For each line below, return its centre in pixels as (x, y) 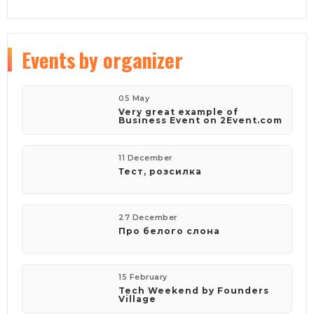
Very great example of (179, 112)
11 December (145, 158)
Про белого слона (170, 231)
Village (138, 299)
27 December (148, 218)
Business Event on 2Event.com (201, 121)
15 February (143, 278)
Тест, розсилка (161, 172)
